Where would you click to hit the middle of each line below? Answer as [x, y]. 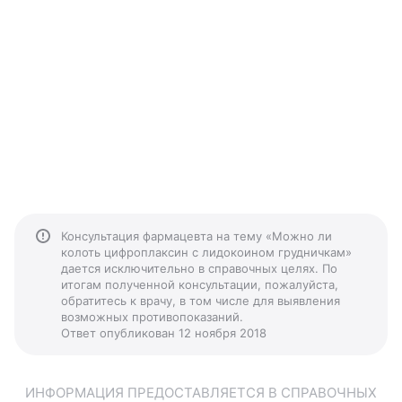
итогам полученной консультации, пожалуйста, [200, 284]
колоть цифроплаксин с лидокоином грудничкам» [206, 252]
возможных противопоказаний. [152, 317]
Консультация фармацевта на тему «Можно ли [197, 236]
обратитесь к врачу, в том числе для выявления [201, 301]
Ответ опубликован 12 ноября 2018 [164, 333]
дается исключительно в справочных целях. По [199, 268]
